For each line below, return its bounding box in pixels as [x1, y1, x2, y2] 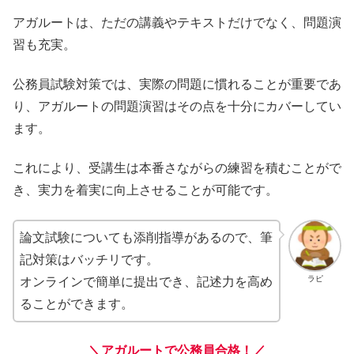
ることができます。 [20, 296, 134, 311]
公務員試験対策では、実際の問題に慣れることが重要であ [13, 77, 341, 92]
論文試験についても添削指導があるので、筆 [20, 230, 273, 244]
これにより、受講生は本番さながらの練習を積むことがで [13, 161, 341, 175]
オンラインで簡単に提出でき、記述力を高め [20, 274, 273, 288]
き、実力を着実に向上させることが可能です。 [13, 183, 278, 198]
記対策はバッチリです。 [20, 252, 159, 266]
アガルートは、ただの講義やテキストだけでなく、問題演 [13, 15, 341, 29]
